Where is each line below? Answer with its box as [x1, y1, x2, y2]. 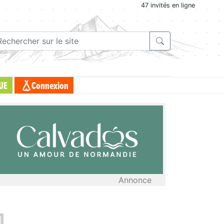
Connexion [31, 81, 68, 91]
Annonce [118, 174, 151, 185]
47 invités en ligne [141, 1, 195, 9]
